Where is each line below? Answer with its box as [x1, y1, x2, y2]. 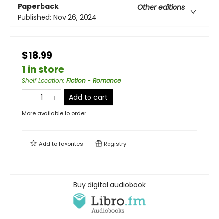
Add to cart [69, 92, 108, 103]
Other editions [137, 2, 185, 12]
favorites [59, 140, 83, 148]
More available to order [22, 109, 86, 118]
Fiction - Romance [66, 76, 121, 85]
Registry [102, 140, 126, 148]
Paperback [18, 1, 59, 11]
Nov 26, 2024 [53, 12, 97, 22]
